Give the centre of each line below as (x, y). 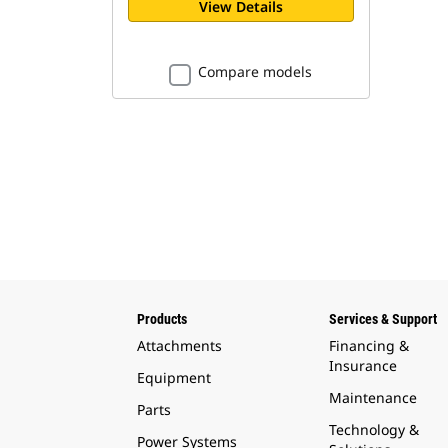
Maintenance (372, 397)
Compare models (255, 71)
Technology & (373, 429)
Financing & (368, 345)
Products (162, 318)
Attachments (179, 345)
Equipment (174, 377)
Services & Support (382, 318)
